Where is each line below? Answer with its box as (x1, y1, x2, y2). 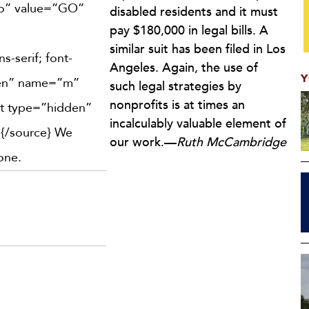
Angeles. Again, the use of (110, 59, 258, 77)
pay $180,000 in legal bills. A (110, 22, 268, 39)
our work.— (110, 134, 177, 151)
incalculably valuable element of (110, 115, 286, 132)
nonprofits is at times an (110, 97, 245, 114)
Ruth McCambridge (177, 134, 286, 151)
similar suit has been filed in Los (110, 41, 286, 58)
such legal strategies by (110, 78, 241, 95)
